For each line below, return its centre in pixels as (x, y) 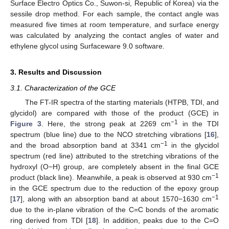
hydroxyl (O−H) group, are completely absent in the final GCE (114, 166)
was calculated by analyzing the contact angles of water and (114, 35)
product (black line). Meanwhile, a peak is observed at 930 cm (111, 177)
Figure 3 (26, 123)
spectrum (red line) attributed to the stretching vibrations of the (114, 156)
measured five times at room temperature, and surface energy (114, 24)
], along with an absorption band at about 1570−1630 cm (116, 199)
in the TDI (199, 123)
